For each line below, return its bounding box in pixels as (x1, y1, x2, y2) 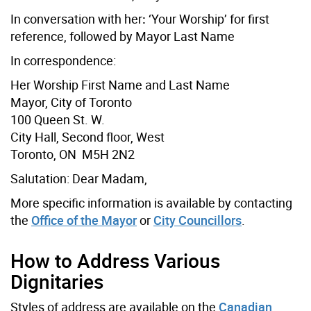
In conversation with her (10, 10, 142, 27)
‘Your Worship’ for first (149, 10, 269, 27)
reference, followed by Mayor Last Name (10, 27, 235, 44)
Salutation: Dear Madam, (10, 169, 147, 187)
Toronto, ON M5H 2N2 (10, 145, 135, 162)
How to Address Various (10, 246, 220, 274)
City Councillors (153, 211, 242, 228)
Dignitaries (10, 267, 103, 294)
